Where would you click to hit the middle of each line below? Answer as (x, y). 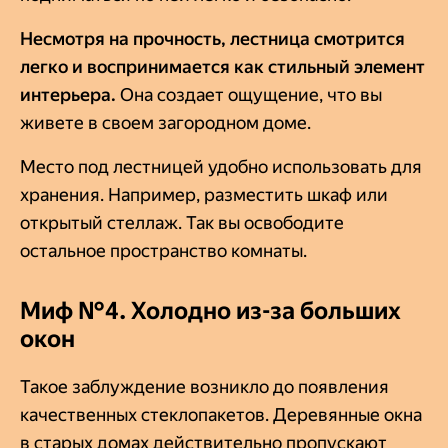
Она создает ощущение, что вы (251, 94)
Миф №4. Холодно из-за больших (210, 310)
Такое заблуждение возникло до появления (204, 386)
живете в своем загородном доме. (165, 122)
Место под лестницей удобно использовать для (221, 166)
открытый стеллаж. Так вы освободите (182, 222)
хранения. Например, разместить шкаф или (204, 194)
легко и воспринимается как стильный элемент (222, 66)
